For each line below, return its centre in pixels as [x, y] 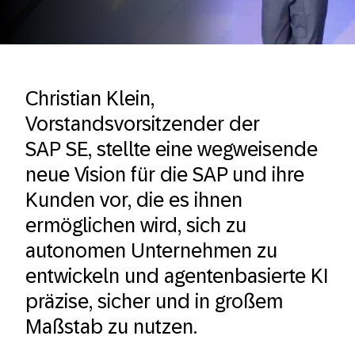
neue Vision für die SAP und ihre [165, 174]
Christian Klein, [90, 98]
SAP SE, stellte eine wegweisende [172, 149]
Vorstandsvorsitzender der [143, 124]
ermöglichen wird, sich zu [136, 225]
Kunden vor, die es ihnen [134, 200]
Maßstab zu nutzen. [111, 326]
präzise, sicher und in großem [154, 301]
